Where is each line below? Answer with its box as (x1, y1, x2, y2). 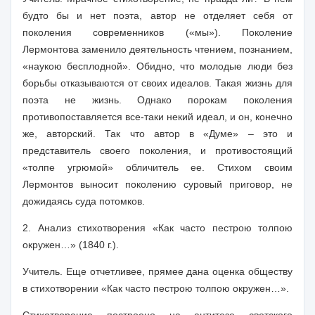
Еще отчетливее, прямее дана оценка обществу (63, 266, 292, 277)
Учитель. (22, 266, 63, 277)
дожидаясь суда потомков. (22, 195, 145, 207)
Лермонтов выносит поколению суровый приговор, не (22, 179, 292, 190)
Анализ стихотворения (37, 222, 153, 233)
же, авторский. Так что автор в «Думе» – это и (22, 128, 292, 139)
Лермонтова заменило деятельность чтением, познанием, (22, 44, 292, 55)
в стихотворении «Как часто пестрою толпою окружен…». (22, 283, 289, 294)
